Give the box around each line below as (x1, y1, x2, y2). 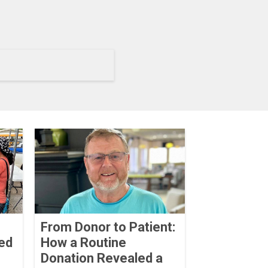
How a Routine (40, 234, 126, 250)
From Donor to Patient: (40, 219, 175, 234)
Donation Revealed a (40, 250, 163, 266)
